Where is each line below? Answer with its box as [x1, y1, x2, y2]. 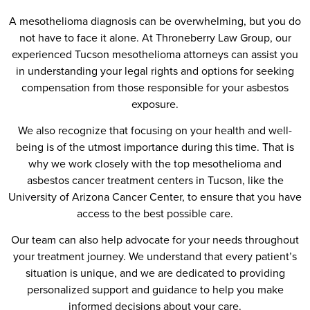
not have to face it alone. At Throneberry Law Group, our [19, 29, 291, 46]
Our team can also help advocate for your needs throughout [11, 232, 299, 248]
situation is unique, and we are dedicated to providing [25, 265, 285, 282]
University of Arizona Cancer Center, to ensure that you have [8, 188, 302, 205]
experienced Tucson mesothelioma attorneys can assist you [12, 46, 298, 62]
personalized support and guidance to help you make [26, 282, 284, 298]
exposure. [131, 95, 179, 112]
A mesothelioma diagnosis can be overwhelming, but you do [9, 12, 301, 29]
